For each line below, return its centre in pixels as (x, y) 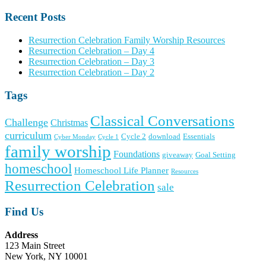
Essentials (199, 137)
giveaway (178, 155)
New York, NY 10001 (46, 256)
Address (21, 235)
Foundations (137, 154)
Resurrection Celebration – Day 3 (91, 61)
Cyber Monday (75, 137)
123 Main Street (35, 245)
